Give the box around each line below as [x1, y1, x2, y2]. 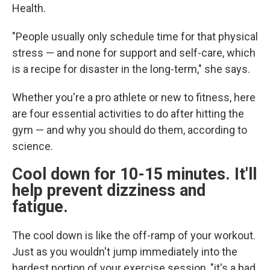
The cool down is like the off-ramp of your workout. [12, 229, 256, 242]
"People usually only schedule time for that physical [12, 30, 258, 43]
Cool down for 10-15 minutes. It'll [12, 165, 257, 184]
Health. [12, 2, 46, 14]
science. [12, 140, 53, 152]
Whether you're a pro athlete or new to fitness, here [12, 91, 256, 104]
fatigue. [12, 197, 72, 216]
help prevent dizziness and [12, 181, 206, 200]
